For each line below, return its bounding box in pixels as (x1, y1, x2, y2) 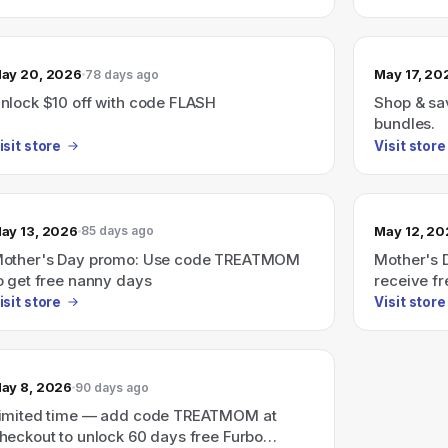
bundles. (374, 114, 436, 133)
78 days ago (85, 66, 160, 82)
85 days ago (81, 223, 155, 238)
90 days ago (75, 379, 150, 395)
